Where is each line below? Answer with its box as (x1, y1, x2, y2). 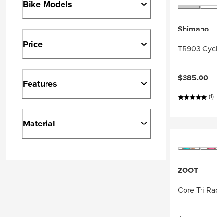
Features (23, 77, 58, 90)
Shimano (177, 23, 209, 34)
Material (23, 117, 56, 130)
